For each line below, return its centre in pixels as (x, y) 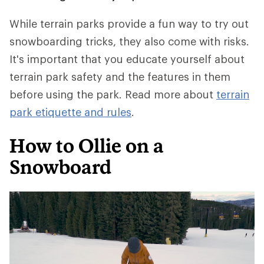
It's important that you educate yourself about (127, 59)
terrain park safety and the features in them (120, 77)
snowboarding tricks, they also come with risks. (129, 41)
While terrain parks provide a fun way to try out (129, 24)
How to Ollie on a (87, 146)
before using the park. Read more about (113, 94)
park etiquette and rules (70, 112)
